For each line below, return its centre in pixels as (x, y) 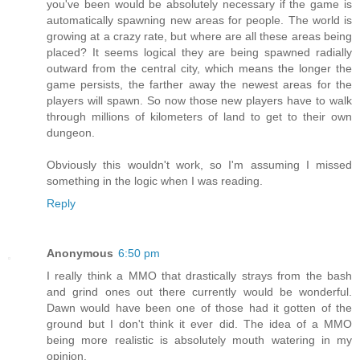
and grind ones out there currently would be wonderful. (199, 291)
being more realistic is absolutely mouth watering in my (199, 340)
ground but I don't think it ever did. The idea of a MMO (199, 323)
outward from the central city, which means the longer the (199, 68)
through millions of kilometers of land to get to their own (199, 116)
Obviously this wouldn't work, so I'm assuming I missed (199, 164)
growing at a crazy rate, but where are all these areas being (199, 36)
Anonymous (80, 253)
